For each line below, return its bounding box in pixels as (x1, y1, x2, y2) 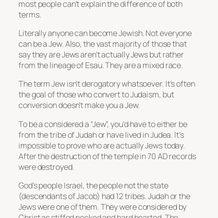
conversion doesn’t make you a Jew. (18, 100, 140, 111)
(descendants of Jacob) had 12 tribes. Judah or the (18, 190, 190, 201)
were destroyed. (18, 161, 74, 172)
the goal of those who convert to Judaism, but (18, 89, 174, 100)
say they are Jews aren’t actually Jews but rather (18, 49, 184, 60)
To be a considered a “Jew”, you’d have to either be (18, 118, 187, 129)
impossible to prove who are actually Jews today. (18, 140, 185, 151)
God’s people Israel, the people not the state (18, 180, 168, 191)
